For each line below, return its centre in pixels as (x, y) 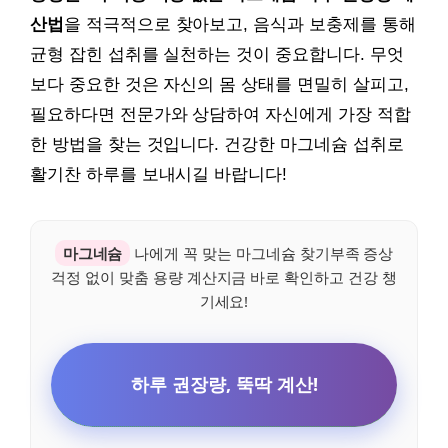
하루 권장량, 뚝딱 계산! (224, 383)
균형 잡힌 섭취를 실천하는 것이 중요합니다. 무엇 (217, 54)
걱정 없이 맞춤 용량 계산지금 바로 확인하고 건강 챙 (224, 276)
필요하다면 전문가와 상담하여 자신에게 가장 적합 (220, 114)
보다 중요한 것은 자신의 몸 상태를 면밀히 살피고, (219, 84)
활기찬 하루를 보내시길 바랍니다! (159, 174)
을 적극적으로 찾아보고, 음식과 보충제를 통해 (239, 24)
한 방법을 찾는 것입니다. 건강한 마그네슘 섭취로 (217, 144)
